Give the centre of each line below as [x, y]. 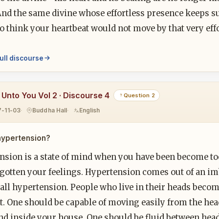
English [89, 110]
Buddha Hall [50, 110]
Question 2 [139, 95]
